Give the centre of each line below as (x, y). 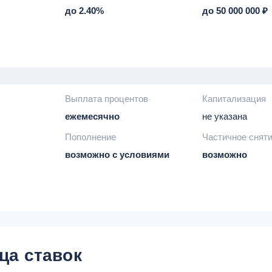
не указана (225, 116)
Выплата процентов (106, 99)
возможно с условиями (117, 155)
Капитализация (234, 99)
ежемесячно (92, 116)
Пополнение (90, 137)
